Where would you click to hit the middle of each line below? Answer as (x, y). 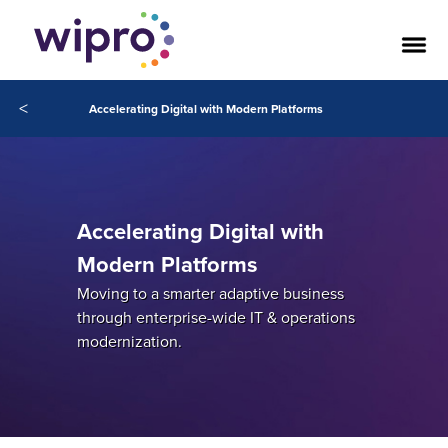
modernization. (129, 341)
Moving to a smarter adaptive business (210, 293)
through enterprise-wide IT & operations (215, 317)
